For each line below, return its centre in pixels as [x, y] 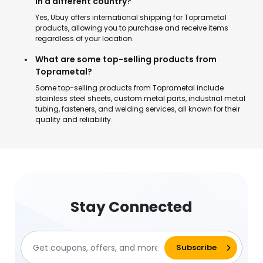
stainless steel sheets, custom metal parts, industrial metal [140, 98]
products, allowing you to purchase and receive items [132, 28]
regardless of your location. [85, 38]
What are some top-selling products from [126, 59]
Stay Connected [131, 207]
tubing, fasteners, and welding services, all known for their [138, 109]
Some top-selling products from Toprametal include [129, 88]
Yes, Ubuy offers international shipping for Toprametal [131, 17]
